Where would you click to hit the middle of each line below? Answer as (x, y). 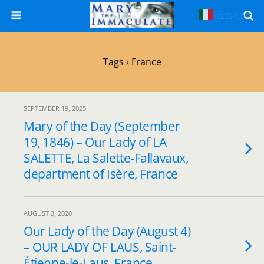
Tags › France (132, 62)
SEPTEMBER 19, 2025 (55, 108)
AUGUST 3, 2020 (48, 213)
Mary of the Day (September (102, 126)
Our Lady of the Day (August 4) (107, 231)
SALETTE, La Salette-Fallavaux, (106, 158)
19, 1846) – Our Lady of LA (95, 142)
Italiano (230, 15)
